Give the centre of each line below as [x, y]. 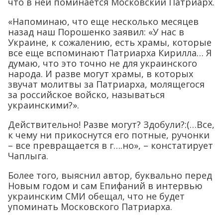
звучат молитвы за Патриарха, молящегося [106, 84]
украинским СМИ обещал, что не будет [96, 196]
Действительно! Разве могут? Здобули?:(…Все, [111, 125]
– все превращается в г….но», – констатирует [111, 146]
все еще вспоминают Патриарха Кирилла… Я [110, 53]
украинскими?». [44, 105]
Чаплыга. [28, 156]
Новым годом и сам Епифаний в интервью [105, 186]
